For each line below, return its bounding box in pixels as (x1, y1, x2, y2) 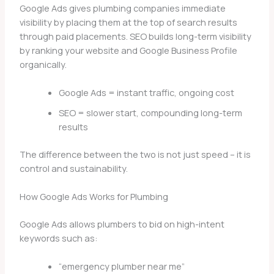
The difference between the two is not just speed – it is (19, 147, 251, 160)
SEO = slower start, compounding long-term (58, 106, 242, 119)
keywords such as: (19, 231, 98, 244)
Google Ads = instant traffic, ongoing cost (58, 86, 234, 98)
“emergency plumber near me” (58, 260, 185, 273)
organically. (19, 57, 67, 70)
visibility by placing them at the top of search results (19, 15, 237, 28)
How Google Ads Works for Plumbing (19, 190, 168, 203)
